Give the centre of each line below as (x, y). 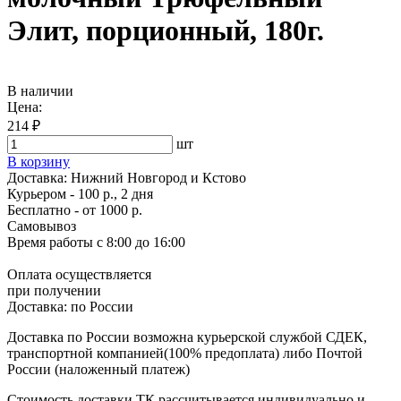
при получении (54, 290)
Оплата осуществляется (79, 274)
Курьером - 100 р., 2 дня (80, 193)
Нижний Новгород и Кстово (158, 177)
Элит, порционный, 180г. (166, 31)
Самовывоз (42, 226)
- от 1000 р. (107, 209)
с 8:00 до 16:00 (139, 242)
